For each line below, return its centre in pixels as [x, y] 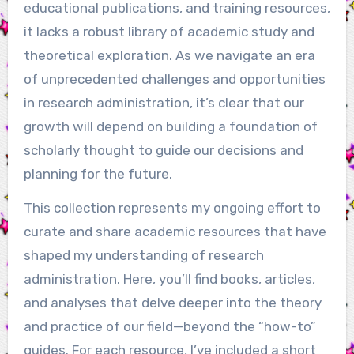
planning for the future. [98, 174]
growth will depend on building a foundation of [170, 127]
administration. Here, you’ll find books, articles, [169, 279]
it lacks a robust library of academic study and [169, 32]
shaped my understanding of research [143, 256]
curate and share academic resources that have [175, 232]
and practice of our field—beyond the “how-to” [169, 327]
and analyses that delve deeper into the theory [172, 303]
